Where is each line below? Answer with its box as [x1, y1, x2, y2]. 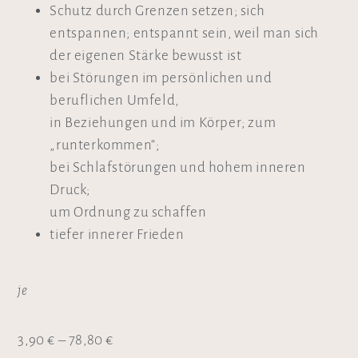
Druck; [50, 181, 90, 197]
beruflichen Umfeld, [50, 92, 179, 108]
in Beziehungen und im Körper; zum [50, 114, 276, 130]
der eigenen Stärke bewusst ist [50, 47, 242, 63]
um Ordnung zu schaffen [50, 204, 207, 220]
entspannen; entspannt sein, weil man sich [50, 25, 319, 41]
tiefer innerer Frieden [50, 226, 185, 242]
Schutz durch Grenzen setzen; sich [50, 2, 265, 18]
